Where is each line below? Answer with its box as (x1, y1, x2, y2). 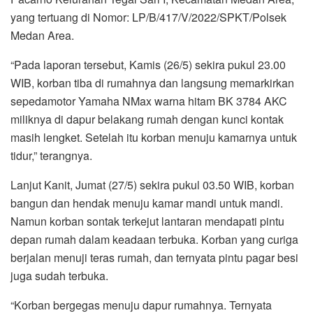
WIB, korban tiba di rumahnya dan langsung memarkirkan (10, 74, 294, 91)
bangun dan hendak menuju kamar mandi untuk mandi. (10, 194, 283, 211)
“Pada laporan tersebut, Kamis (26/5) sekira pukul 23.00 (10, 56, 286, 73)
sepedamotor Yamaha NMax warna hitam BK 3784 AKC (10, 92, 287, 109)
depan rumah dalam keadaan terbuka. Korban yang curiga (10, 231, 298, 247)
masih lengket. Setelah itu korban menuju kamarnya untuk (10, 129, 297, 145)
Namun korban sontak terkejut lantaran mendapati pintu (10, 212, 284, 229)
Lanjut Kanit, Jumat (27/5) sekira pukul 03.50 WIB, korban (10, 176, 294, 193)
